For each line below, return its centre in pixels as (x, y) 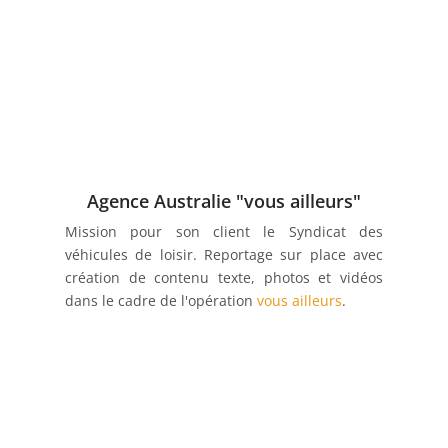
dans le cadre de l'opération (160, 301)
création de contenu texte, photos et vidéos (224, 278)
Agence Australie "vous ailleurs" (223, 201)
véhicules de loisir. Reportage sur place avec (224, 255)
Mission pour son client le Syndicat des (224, 232)
